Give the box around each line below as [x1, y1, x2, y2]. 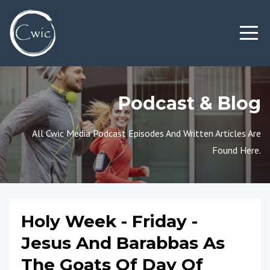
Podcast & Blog [118, 92, 261, 115]
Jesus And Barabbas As [21, 233, 225, 253]
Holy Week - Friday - [21, 211, 198, 231]
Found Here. [212, 144, 261, 156]
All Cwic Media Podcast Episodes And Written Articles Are [32, 127, 261, 139]
